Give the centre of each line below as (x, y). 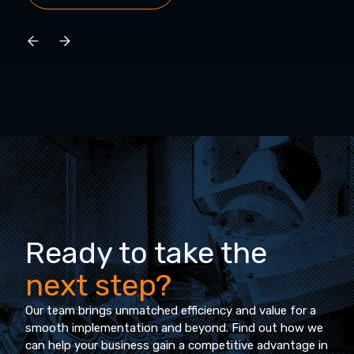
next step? (98, 285)
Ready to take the (146, 253)
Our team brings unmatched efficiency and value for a (171, 311)
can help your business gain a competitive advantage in (177, 345)
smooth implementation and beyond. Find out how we (174, 328)
